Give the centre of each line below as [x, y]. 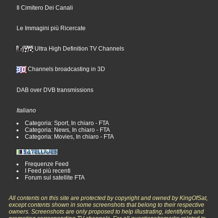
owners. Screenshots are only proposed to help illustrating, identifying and [107, 212]
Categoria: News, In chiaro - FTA [68, 130]
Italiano [27, 111]
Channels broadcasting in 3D [66, 69]
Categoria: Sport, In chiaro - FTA [67, 123]
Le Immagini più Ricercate [51, 28]
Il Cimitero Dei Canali [45, 8]
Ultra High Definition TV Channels [79, 49]
